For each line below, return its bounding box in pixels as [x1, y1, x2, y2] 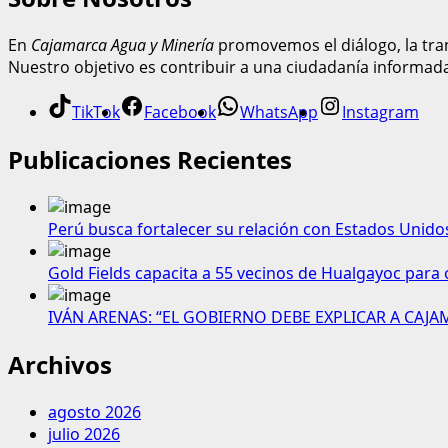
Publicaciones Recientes [8, 143, 292, 177]
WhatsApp [240, 101, 318, 124]
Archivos [8, 348, 112, 382]
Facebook [144, 101, 216, 124]
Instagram [342, 101, 419, 124]
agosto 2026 [48, 400, 141, 423]
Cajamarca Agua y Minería [31, 34, 214, 57]
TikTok [72, 101, 120, 124]
